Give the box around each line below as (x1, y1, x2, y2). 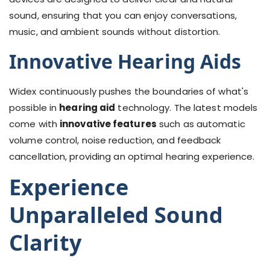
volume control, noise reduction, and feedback (9, 134, 221, 146)
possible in (9, 101, 60, 114)
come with (9, 118, 60, 130)
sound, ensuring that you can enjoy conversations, (9, 9, 237, 22)
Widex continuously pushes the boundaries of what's (9, 85, 249, 98)
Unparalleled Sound (9, 200, 223, 230)
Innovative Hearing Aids (9, 48, 242, 74)
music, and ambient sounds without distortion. (9, 25, 221, 38)
